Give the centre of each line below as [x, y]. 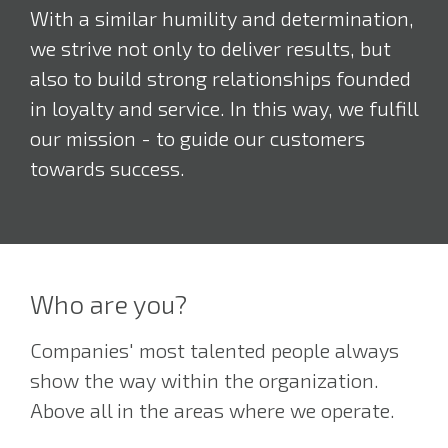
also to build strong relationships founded [220, 78]
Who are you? [108, 303]
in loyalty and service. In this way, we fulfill [224, 108]
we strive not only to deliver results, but [210, 48]
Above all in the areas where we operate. [212, 410]
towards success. [107, 168]
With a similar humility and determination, [222, 18]
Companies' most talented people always [214, 350]
